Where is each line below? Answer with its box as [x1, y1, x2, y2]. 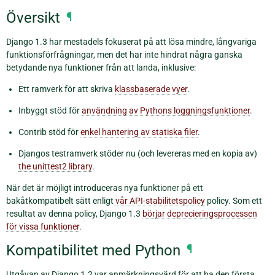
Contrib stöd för [18, 127, 80, 137]
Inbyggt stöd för [18, 106, 82, 116]
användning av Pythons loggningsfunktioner [82, 106, 250, 116]
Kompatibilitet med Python [6, 241, 180, 259]
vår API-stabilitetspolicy [115, 196, 205, 206]
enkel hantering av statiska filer [80, 127, 198, 137]
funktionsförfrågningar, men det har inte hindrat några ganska [6, 50, 242, 60]
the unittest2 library [18, 161, 92, 172]
